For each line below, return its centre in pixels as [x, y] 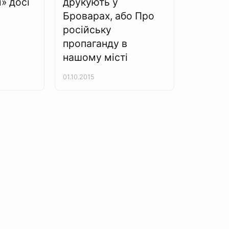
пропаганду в [95, 43]
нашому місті [96, 57]
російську [87, 30]
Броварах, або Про [109, 16]
